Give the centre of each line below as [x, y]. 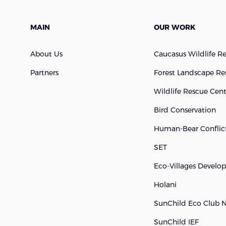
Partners [44, 73]
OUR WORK [174, 27]
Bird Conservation [185, 110]
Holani [165, 185]
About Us [46, 54]
